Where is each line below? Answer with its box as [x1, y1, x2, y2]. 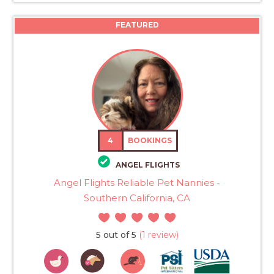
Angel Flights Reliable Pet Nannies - [54, 176, 220, 188]
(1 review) [136, 229, 179, 240]
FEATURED [115, 20, 159, 30]
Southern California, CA [84, 191, 190, 204]
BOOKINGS [128, 136, 172, 146]
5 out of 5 [95, 229, 136, 240]
